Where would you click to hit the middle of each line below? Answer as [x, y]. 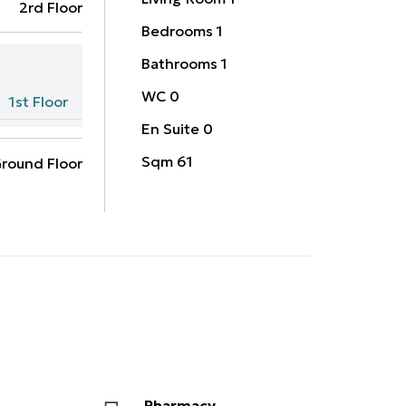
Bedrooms [178, 31]
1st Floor [39, 101]
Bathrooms [180, 64]
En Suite [171, 129]
